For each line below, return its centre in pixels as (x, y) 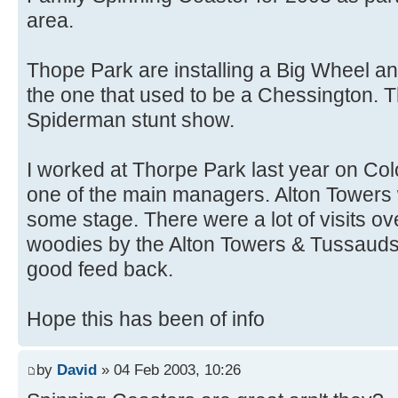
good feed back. (100, 270)
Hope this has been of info (146, 319)
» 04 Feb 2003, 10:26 (169, 369)
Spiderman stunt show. (131, 120)
